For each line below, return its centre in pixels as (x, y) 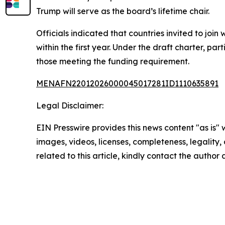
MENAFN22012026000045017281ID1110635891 (127, 84)
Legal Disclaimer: (70, 106)
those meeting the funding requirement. (113, 62)
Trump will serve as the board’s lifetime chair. (123, 11)
